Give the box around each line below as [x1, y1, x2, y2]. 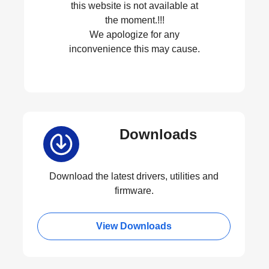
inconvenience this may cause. [69, 43, 200, 54]
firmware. [114, 185, 154, 196]
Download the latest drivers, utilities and [49, 171, 219, 181]
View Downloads [96, 220, 172, 231]
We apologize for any [89, 29, 180, 40]
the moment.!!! [104, 14, 165, 25]
